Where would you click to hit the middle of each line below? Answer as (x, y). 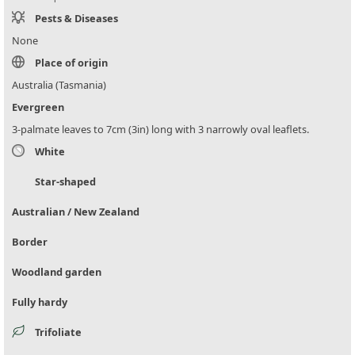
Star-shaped (65, 182)
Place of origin (71, 63)
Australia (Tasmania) (59, 85)
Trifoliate (58, 332)
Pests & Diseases (76, 19)
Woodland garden (57, 272)
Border (30, 242)
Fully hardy (40, 302)
